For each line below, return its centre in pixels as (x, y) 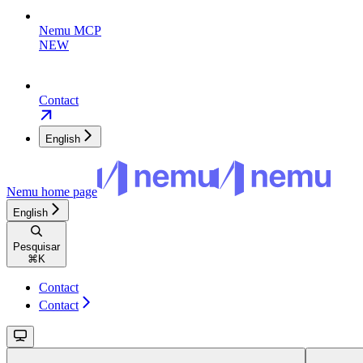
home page (68, 192)
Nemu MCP (70, 31)
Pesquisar (36, 247)
